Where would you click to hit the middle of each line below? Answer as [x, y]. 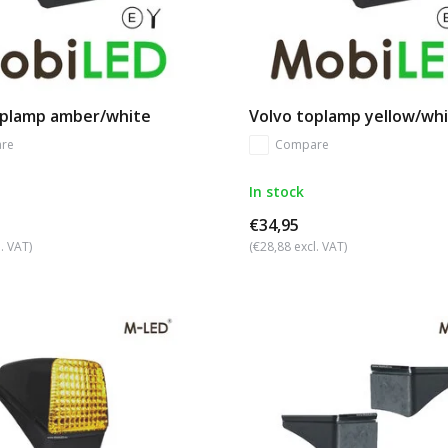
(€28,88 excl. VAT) [297, 247]
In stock [276, 192]
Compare [301, 145]
